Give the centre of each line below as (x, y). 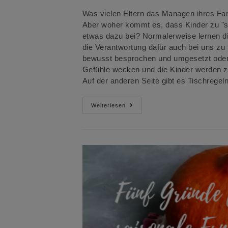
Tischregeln (146, 106)
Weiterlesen (108, 106)
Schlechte (143, 120)
